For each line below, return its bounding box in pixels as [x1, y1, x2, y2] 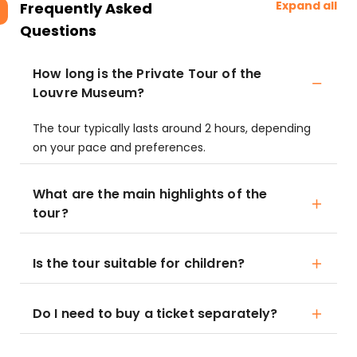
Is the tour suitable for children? [33, 254, 245, 273]
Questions [20, 21, 96, 41]
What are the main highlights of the [33, 185, 268, 203]
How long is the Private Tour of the [33, 65, 262, 83]
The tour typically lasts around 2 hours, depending [33, 120, 311, 136]
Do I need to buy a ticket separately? [33, 304, 278, 323]
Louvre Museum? [33, 84, 145, 102]
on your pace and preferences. [33, 139, 206, 155]
